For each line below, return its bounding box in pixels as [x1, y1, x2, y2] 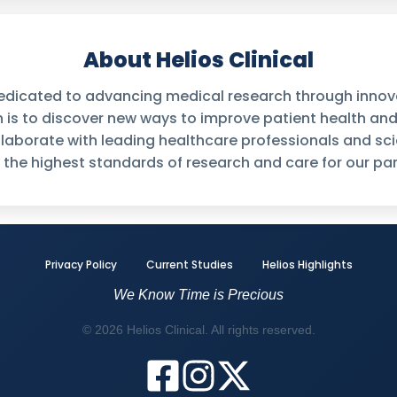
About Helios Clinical [83, 45, 314, 74]
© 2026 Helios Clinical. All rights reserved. [82, 323, 315, 337]
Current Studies [145, 257, 233, 272]
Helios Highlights [261, 257, 353, 272]
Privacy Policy [44, 257, 117, 272]
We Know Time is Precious [113, 287, 284, 302]
